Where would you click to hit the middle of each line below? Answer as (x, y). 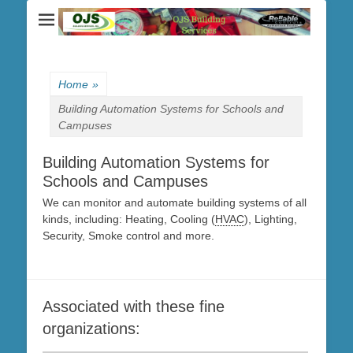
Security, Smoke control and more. (128, 235)
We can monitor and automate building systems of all (175, 202)
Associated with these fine (134, 306)
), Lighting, (271, 219)
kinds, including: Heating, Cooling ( (129, 219)
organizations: (91, 328)
